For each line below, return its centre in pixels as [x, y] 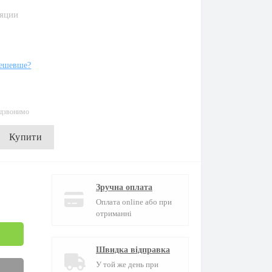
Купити [25, 137]
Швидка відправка [133, 250]
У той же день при [127, 264]
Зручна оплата [124, 187]
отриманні [114, 213]
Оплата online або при [134, 202]
